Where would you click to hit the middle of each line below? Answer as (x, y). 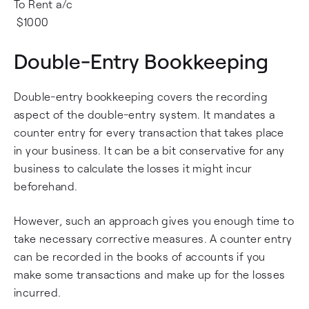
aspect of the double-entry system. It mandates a (144, 114)
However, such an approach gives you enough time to (154, 220)
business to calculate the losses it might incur (133, 168)
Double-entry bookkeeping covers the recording (141, 96)
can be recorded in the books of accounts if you (140, 256)
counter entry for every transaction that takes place (149, 132)
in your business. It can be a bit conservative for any (149, 150)
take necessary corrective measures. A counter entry (153, 238)
